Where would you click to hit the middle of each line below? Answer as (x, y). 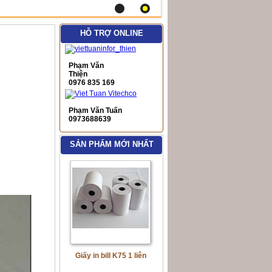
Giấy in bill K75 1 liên (110, 256)
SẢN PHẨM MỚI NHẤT (111, 144)
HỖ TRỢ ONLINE (111, 33)
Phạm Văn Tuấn (95, 110)
